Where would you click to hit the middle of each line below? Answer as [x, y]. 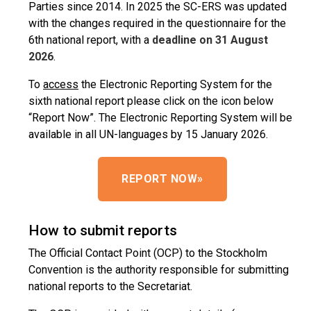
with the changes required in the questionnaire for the [157, 23]
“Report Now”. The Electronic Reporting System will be [160, 118]
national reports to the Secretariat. [110, 286]
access [61, 84]
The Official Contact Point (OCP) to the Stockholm [148, 253]
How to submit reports [103, 230]
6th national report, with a [90, 40]
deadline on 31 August [210, 40]
